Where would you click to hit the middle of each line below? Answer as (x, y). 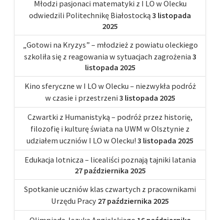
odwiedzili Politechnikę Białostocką (90, 15)
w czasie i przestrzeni (81, 97)
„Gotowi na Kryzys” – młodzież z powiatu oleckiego (110, 44)
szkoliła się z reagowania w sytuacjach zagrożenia (107, 56)
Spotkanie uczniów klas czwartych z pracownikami (110, 189)
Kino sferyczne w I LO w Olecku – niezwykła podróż (110, 86)
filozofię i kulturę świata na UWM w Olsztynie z (110, 128)
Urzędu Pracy (74, 201)
